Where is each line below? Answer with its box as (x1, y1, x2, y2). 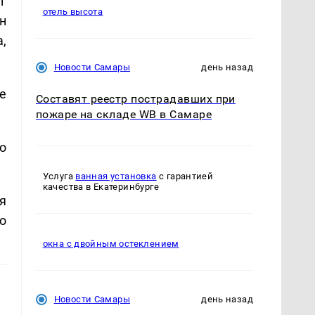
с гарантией (156, 171, 214, 182)
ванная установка (75, 171, 157, 182)
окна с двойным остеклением (42, 238, 179, 250)
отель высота (42, 6, 103, 18)
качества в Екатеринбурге (42, 181, 159, 193)
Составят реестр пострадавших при (35, 92, 236, 106)
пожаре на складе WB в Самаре (35, 108, 212, 122)
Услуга (42, 171, 76, 182)
